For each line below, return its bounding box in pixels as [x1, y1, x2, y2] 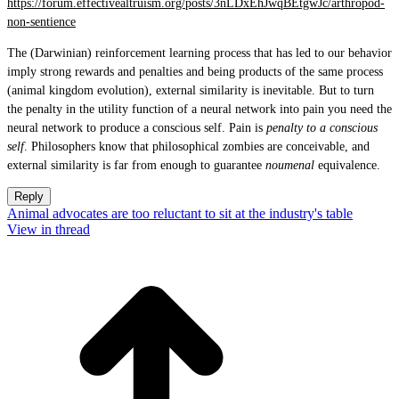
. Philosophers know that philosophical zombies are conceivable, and [24, 140, 370, 153]
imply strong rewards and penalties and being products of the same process [7, 65, 383, 78]
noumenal [265, 159, 318, 172]
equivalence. [318, 159, 380, 172]
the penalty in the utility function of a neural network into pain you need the [7, 102, 392, 116]
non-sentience [7, 15, 76, 28]
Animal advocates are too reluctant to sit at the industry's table [7, 206, 353, 221]
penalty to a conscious [266, 121, 378, 134]
